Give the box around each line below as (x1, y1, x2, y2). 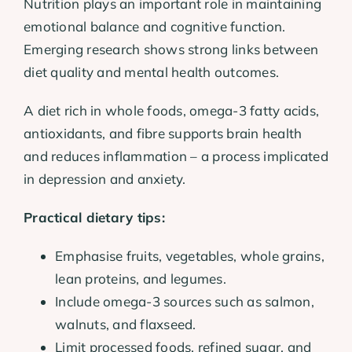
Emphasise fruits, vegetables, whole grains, (55, 247, 324, 264)
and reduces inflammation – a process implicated (24, 147, 328, 164)
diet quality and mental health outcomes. (24, 63, 280, 80)
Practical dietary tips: (24, 208, 165, 225)
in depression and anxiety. (24, 170, 186, 187)
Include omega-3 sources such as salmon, (55, 292, 314, 310)
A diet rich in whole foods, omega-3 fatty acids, (24, 101, 320, 119)
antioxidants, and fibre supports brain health (24, 124, 302, 141)
